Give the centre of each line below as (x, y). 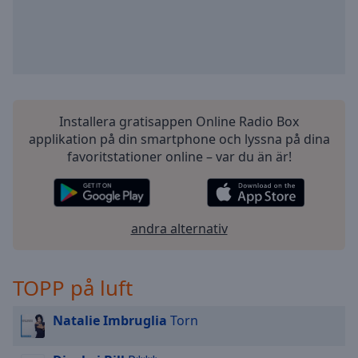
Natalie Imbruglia (110, 320)
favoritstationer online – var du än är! (179, 157)
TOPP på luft (73, 288)
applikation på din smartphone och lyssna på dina (179, 139)
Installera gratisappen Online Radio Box (179, 121)
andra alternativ (179, 229)
